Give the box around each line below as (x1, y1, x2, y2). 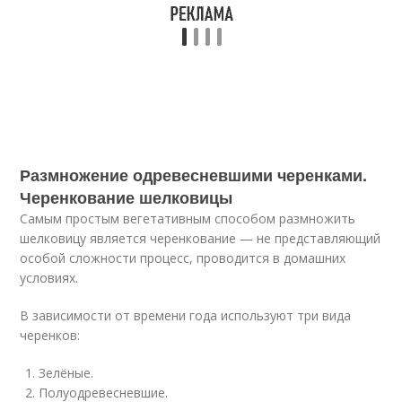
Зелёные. (39, 364, 94, 381)
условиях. (20, 269, 79, 286)
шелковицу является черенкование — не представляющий (20, 230, 381, 247)
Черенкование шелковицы (20, 186, 233, 209)
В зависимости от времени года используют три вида (20, 307, 352, 324)
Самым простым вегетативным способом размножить (20, 210, 356, 227)
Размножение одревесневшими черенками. (20, 163, 368, 187)
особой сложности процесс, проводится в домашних (20, 249, 346, 267)
